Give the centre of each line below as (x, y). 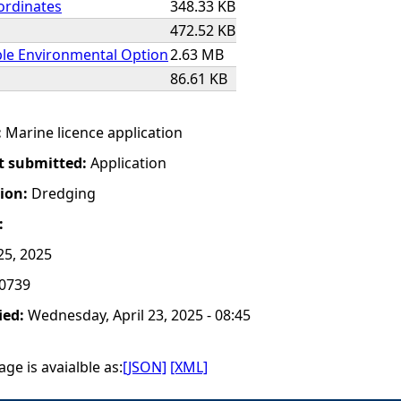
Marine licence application (94, 132)
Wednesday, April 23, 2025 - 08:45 (139, 315)
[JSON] (145, 367)
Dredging (64, 193)
